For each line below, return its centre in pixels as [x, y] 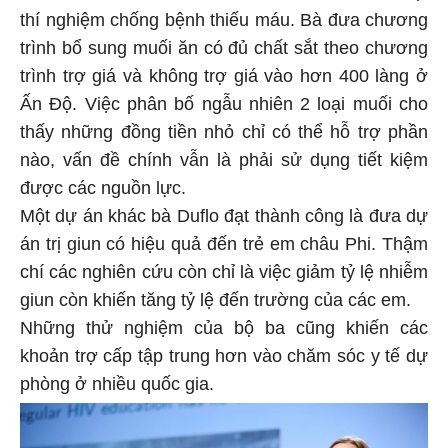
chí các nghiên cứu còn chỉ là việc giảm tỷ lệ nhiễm [224, 269]
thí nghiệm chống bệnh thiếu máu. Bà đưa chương [224, 17]
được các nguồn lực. [103, 185]
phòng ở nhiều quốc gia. [117, 381]
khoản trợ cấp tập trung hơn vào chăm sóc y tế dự [224, 353]
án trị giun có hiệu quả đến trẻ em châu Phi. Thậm [224, 241]
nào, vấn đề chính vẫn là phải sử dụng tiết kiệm [224, 157]
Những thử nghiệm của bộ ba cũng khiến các [224, 325]
